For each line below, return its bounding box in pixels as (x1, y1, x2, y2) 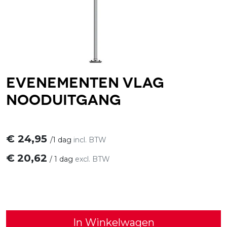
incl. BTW (73, 135, 106, 144)
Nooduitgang (6, 89, 121, 107)
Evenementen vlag (6, 72, 164, 90)
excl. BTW (75, 154, 110, 164)
